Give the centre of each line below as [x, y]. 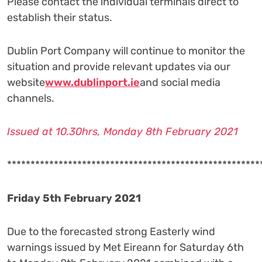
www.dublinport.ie [92, 82]
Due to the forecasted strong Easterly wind [111, 232]
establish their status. [60, 18]
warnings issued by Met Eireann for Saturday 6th [125, 247]
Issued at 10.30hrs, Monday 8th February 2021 [123, 132]
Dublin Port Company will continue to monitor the [126, 51]
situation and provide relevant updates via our [119, 67]
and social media [180, 82]
